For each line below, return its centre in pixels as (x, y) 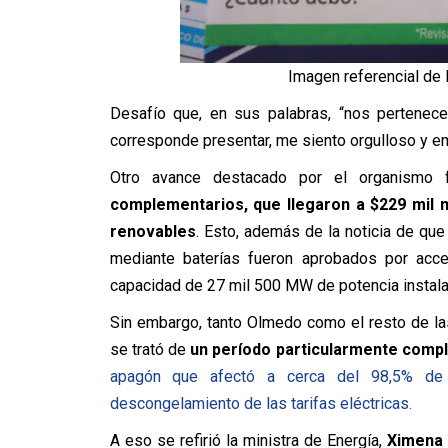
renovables (152, 231)
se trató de (150, 349)
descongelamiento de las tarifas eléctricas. (260, 403)
